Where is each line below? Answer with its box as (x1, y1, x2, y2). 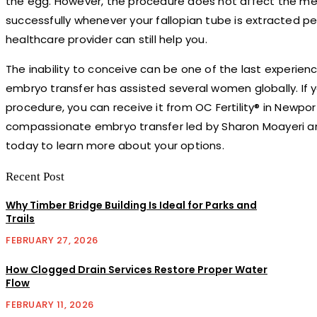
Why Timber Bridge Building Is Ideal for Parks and (6, 197, 257, 212)
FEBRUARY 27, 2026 (6, 233, 98, 247)
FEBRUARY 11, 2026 (6, 298, 94, 312)
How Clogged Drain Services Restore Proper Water (6, 263, 267, 277)
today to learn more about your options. (6, 137, 224, 153)
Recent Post (6, 169, 64, 183)
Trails (6, 211, 35, 226)
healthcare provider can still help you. (6, 31, 207, 47)
